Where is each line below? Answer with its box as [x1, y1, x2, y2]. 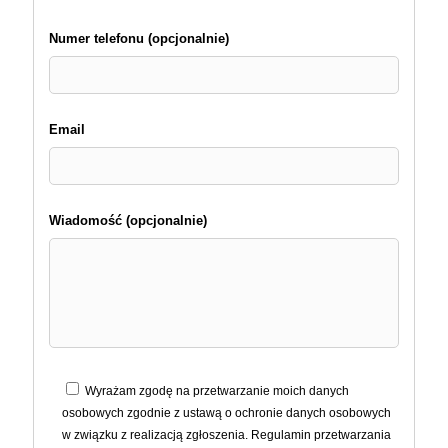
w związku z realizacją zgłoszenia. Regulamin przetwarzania [62, 427, 391, 442]
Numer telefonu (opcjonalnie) [49, 30, 229, 46]
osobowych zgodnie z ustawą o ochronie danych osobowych [62, 405, 391, 420]
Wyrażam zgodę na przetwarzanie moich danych [85, 383, 349, 398]
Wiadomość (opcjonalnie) [49, 212, 207, 228]
